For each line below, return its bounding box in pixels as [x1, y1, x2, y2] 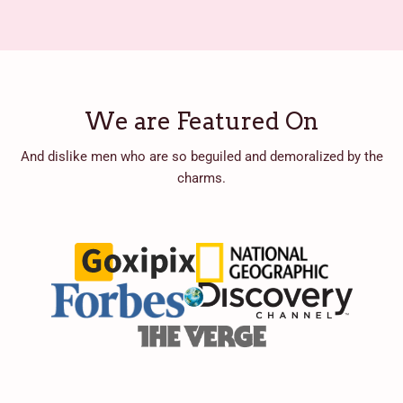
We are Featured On [85, 106, 318, 135]
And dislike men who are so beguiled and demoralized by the [20, 148, 383, 165]
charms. [177, 169, 226, 186]
